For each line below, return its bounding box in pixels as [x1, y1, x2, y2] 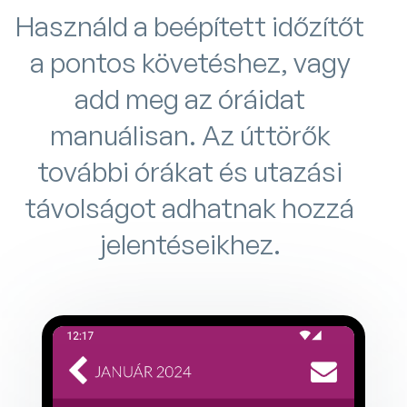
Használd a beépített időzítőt [15, 8, 364, 43]
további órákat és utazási [37, 154, 342, 188]
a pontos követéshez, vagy [29, 45, 351, 79]
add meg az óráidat [74, 81, 305, 115]
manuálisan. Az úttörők [49, 117, 331, 152]
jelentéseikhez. [99, 226, 281, 261]
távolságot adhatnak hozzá [25, 190, 354, 224]
